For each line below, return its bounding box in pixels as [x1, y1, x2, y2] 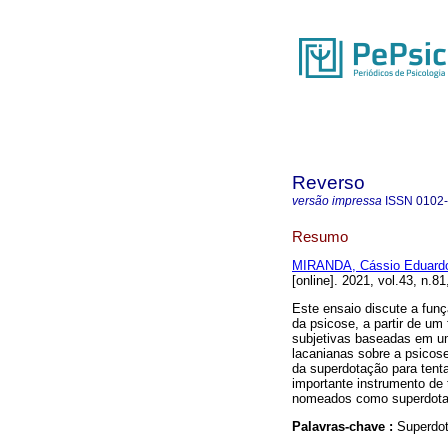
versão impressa [292, 194, 382, 208]
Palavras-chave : [292, 419, 397, 435]
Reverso [292, 172, 365, 193]
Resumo [292, 227, 348, 245]
